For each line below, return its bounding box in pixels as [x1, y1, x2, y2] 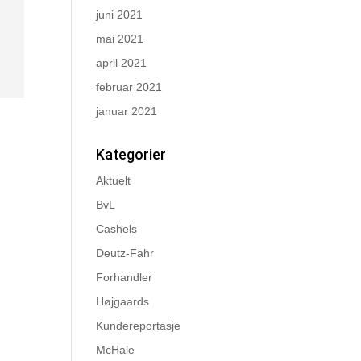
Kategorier [96, 146, 167, 164]
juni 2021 [96, 8, 143, 22]
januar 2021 [96, 105, 158, 118]
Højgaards [96, 295, 150, 309]
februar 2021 [96, 81, 163, 94]
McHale [96, 343, 135, 357]
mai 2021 [96, 32, 144, 46]
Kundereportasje [96, 319, 181, 333]
